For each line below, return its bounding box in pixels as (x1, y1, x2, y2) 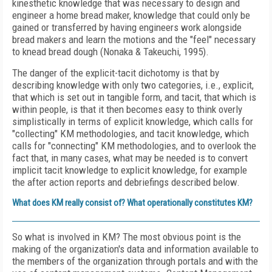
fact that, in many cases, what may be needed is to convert (12, 152, 248, 164)
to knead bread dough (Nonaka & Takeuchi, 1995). (12, 46, 209, 58)
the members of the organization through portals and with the (12, 255, 258, 267)
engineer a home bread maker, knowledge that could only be (12, 9, 250, 21)
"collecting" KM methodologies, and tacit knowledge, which (12, 127, 249, 140)
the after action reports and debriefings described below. (12, 176, 240, 188)
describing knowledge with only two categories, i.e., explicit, (12, 79, 254, 91)
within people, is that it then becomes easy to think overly (12, 103, 242, 115)
